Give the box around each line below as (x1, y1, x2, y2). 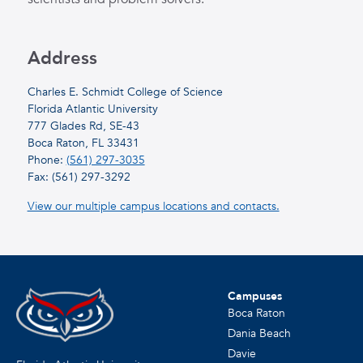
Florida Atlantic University (27, 100, 158, 117)
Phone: (27, 152, 66, 168)
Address (27, 45, 97, 70)
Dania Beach (227, 325, 291, 341)
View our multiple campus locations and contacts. (27, 198, 280, 214)
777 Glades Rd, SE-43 (27, 117, 139, 134)
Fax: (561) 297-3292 (27, 169, 130, 185)
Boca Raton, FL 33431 (27, 135, 139, 151)
